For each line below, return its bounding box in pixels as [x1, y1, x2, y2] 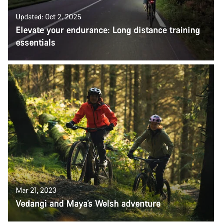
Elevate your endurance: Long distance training [16, 23, 200, 36]
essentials [16, 36, 55, 48]
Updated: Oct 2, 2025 [16, 11, 81, 21]
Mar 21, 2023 [16, 185, 56, 195]
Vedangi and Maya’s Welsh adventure [16, 197, 161, 210]
